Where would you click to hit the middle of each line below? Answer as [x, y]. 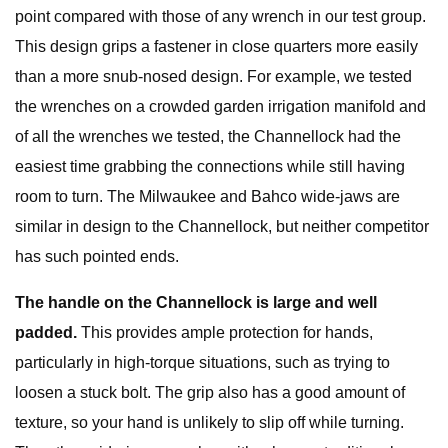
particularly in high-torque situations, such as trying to [202, 362]
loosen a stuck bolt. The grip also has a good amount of [210, 392]
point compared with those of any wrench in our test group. [220, 16]
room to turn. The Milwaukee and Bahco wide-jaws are [207, 196]
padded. [46, 332]
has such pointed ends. [97, 256]
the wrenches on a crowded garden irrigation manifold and [220, 106]
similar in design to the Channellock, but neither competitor [222, 226]
